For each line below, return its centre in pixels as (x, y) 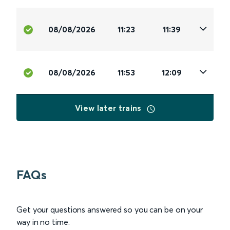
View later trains (109, 108)
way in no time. (43, 222)
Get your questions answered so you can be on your (110, 210)
